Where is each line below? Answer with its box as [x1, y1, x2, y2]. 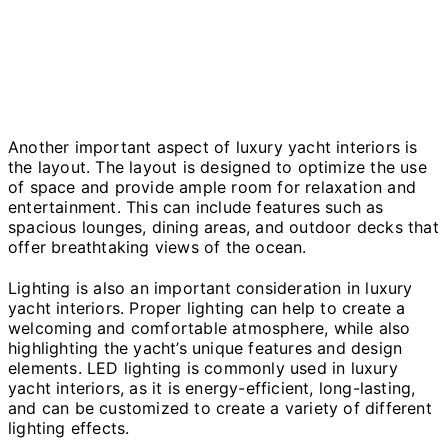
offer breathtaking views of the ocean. [8, 237, 307, 258]
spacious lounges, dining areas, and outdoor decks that [8, 217, 439, 238]
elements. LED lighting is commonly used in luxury [8, 358, 398, 379]
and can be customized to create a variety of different [8, 398, 432, 419]
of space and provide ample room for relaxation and [8, 177, 417, 198]
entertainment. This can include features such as [8, 197, 384, 218]
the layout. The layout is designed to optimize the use [8, 157, 427, 178]
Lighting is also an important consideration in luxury [8, 278, 413, 299]
